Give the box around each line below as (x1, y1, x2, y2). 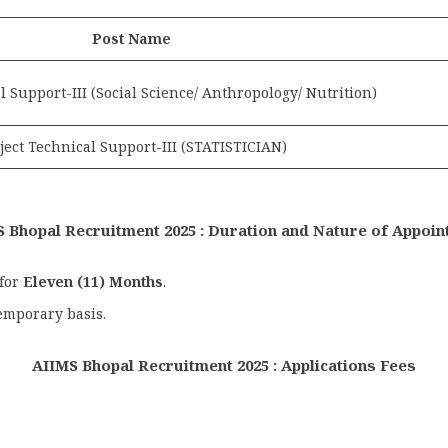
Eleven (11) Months (23, 271, 163, 291)
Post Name (92, 28, 171, 48)
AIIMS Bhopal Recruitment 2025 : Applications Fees (32, 355, 416, 375)
